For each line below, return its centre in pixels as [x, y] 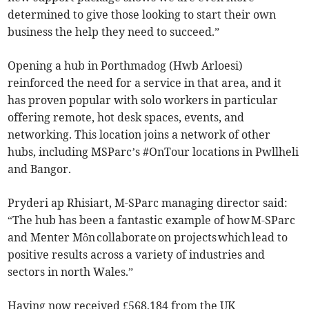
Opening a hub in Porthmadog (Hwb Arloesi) [126, 66]
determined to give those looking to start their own [142, 15]
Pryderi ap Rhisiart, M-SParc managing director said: [148, 203]
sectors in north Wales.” [71, 272]
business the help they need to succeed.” [114, 32]
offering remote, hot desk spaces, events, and [126, 118]
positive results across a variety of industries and [137, 255]
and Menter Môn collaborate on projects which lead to [148, 238]
